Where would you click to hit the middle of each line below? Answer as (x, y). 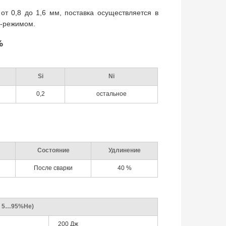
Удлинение (124, 150)
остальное (111, 94)
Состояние (53, 150)
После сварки (53, 168)
